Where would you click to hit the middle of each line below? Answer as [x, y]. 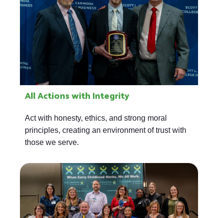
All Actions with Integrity [77, 95]
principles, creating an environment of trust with [106, 130]
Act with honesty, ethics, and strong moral [96, 118]
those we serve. [52, 143]
